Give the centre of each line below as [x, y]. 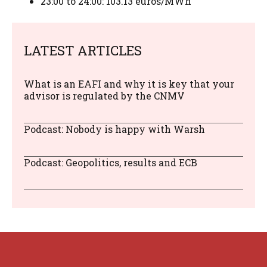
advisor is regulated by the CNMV [104, 95]
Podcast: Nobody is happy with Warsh [114, 129]
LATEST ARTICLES [83, 50]
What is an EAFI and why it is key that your [129, 83]
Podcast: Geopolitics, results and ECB [111, 162]
